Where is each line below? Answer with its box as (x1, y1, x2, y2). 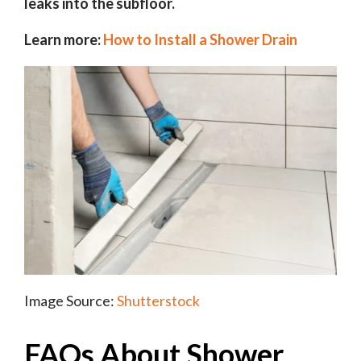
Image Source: (24, 292, 117, 310)
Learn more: (24, 31, 103, 49)
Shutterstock (117, 292, 200, 310)
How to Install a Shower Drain (103, 31, 297, 49)
